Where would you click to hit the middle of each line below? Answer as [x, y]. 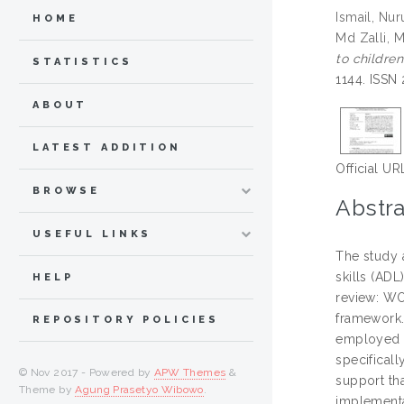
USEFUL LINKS [92, 234]
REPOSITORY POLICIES [126, 320]
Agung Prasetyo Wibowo [139, 390]
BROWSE [67, 191]
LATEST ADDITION [107, 148]
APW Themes [190, 373]
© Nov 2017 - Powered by [87, 373]
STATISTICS [83, 61]
